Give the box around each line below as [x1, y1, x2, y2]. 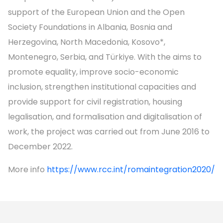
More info [8, 163, 47, 175]
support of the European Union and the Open [8, 6, 185, 18]
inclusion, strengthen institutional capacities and [8, 81, 196, 93]
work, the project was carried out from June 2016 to [8, 125, 210, 137]
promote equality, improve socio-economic [8, 66, 179, 78]
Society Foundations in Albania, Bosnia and [8, 21, 172, 33]
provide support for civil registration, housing [8, 96, 182, 108]
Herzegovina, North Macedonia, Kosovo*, [8, 36, 165, 48]
